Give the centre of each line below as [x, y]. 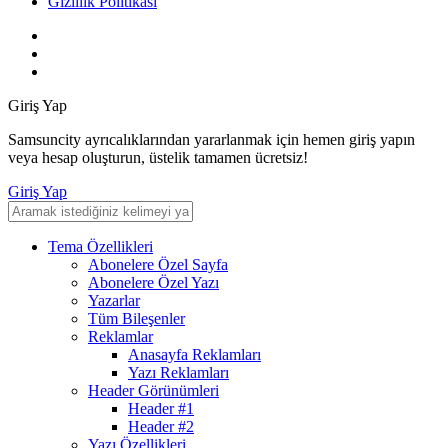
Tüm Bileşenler [136, 319]
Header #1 [161, 409]
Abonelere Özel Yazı [153, 283]
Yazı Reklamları [178, 373]
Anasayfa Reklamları [194, 355]
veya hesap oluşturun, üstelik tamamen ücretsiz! [158, 158]
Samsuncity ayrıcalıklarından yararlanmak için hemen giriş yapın [211, 140]
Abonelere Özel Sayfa [158, 265]
